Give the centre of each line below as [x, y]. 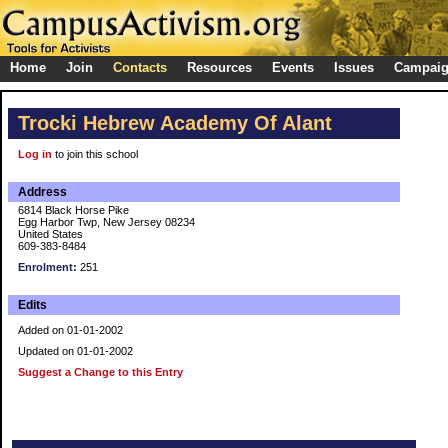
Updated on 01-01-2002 [75, 351]
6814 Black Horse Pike [73, 210]
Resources [219, 67]
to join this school [95, 154]
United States [50, 234]
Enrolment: [47, 267]
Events [293, 67]
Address [42, 192]
